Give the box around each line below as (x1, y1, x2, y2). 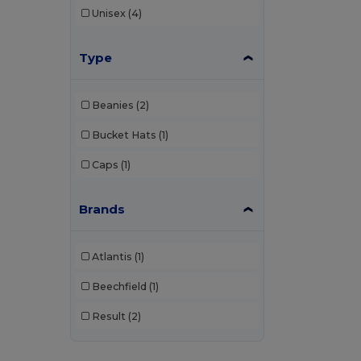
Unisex (91, 6, 126, 19)
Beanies (91, 98, 134, 111)
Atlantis (91, 250, 132, 263)
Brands (79, 201, 126, 218)
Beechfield (91, 280, 147, 293)
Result (91, 309, 126, 322)
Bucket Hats (91, 128, 156, 141)
